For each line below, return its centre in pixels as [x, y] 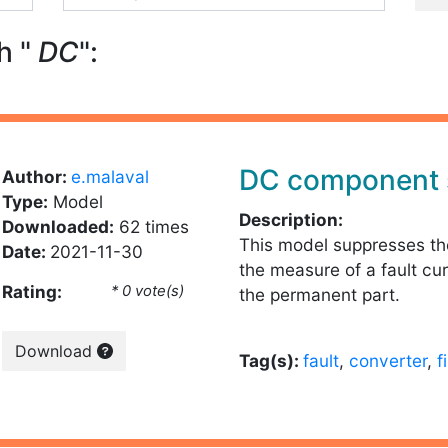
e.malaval [109, 176]
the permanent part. [319, 294]
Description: [291, 219]
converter [388, 360]
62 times [151, 226]
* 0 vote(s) [148, 291]
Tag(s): [271, 360]
